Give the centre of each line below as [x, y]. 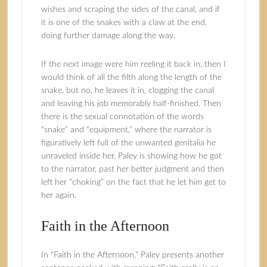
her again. [58, 195]
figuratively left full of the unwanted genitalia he [128, 143]
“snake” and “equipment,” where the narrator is [126, 130]
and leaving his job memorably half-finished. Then [131, 104]
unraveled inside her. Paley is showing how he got [131, 156]
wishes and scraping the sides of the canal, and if [130, 10]
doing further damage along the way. [108, 36]
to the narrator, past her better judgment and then [132, 169]
